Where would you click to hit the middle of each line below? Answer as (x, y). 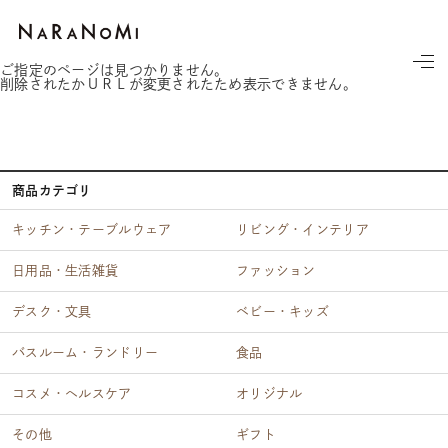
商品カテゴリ (52, 190)
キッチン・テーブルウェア (92, 229)
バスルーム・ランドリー (85, 352)
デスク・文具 (52, 311)
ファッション (276, 270)
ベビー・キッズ (282, 311)
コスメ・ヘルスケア (72, 393)
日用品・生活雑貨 (65, 270)
